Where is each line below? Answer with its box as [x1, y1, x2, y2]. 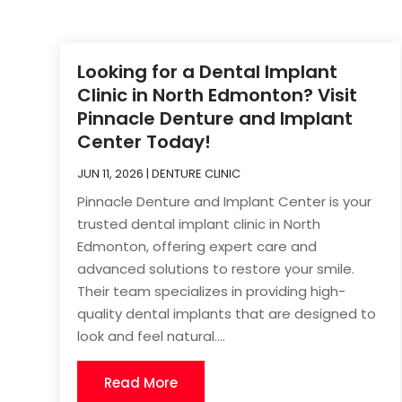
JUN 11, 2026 [77, 164, 144, 182]
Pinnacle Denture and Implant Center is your [77, 191, 372, 211]
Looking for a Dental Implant [77, 58, 338, 84]
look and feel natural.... [77, 326, 226, 345]
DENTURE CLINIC [152, 164, 241, 182]
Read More [104, 372, 179, 392]
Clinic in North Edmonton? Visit [77, 82, 358, 108]
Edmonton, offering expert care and [77, 236, 318, 256]
